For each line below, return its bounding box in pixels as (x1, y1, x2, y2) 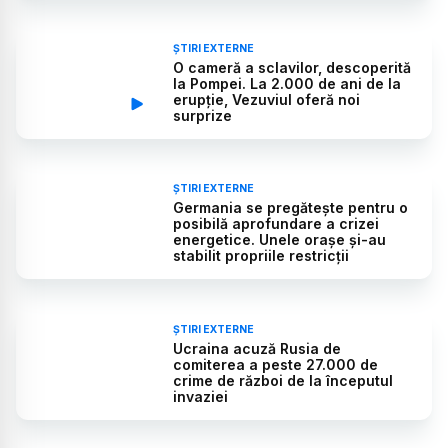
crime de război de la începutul (173, 371, 394, 389)
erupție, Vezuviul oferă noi (173, 90, 361, 108)
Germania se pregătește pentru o (173, 199, 409, 217)
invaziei (173, 387, 229, 405)
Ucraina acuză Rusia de (173, 339, 342, 357)
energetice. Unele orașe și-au (173, 231, 387, 249)
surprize (173, 106, 233, 124)
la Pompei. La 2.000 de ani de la (173, 74, 402, 92)
